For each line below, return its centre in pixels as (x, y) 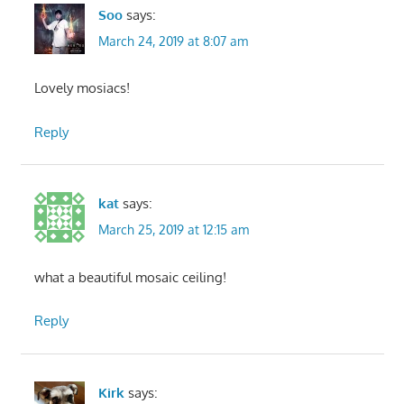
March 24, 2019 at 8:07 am (173, 41)
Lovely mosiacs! (82, 88)
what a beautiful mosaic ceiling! (130, 277)
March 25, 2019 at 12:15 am (173, 230)
